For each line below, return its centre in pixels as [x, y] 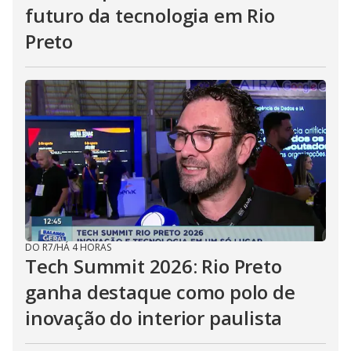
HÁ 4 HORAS [84, 247]
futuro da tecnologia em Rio [150, 15]
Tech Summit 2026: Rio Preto [154, 266]
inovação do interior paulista [154, 318]
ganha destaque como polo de [160, 292]
